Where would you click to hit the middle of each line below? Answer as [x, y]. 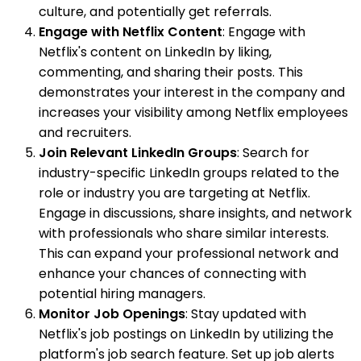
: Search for [273, 152]
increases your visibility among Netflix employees [193, 112]
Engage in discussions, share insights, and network [195, 213]
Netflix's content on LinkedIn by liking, [155, 52]
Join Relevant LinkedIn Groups [138, 152]
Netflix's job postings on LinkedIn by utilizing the [186, 334]
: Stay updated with [246, 313]
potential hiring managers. [122, 293]
